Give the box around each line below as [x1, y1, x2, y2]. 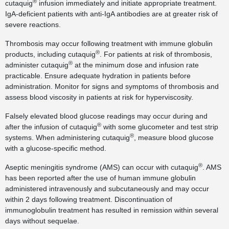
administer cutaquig [5, 61, 68, 69]
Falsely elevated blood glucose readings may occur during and [5, 112, 208, 120]
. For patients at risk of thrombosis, [100, 50, 212, 58]
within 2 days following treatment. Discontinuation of [5, 195, 172, 203]
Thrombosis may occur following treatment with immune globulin [5, 39, 213, 48]
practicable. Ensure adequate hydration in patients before [5, 72, 191, 80]
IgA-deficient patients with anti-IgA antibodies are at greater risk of [5, 10, 218, 18]
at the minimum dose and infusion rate [73, 61, 199, 69]
